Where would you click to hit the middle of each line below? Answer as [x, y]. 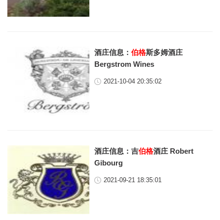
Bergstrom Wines [124, 64]
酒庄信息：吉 [117, 151]
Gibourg [109, 163]
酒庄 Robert [174, 151]
